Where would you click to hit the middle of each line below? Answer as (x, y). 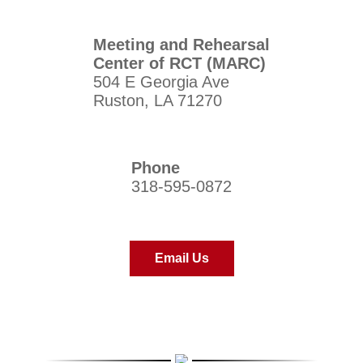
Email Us (181, 258)
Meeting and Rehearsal (181, 44)
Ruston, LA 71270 (158, 100)
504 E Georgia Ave (161, 81)
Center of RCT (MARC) (179, 63)
